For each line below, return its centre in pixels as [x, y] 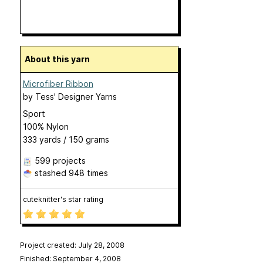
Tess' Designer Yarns [76, 97]
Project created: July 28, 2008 [72, 245]
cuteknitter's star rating [63, 199]
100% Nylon [45, 127]
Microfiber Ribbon [58, 84]
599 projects [60, 161]
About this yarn [60, 59]
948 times [88, 173]
